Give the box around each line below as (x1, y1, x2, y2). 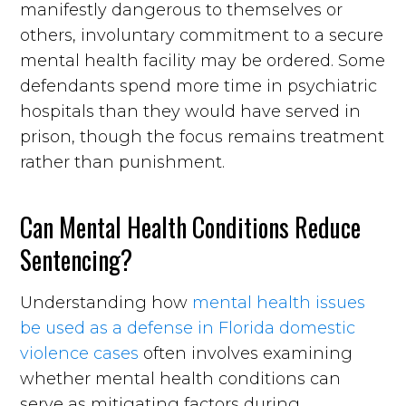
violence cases (20, 343, 140, 363)
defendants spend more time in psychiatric (20, 75, 378, 96)
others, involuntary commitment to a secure (20, 24, 384, 45)
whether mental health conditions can (20, 368, 342, 389)
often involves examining (139, 343, 353, 363)
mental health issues (192, 292, 366, 313)
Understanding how (20, 292, 193, 313)
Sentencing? (20, 240, 133, 278)
